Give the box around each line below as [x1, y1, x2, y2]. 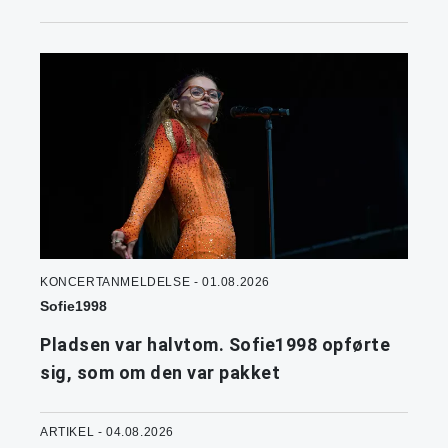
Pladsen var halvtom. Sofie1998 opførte [40, 334, 390, 356]
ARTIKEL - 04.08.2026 [40, 425, 174, 440]
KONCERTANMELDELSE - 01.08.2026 [40, 275, 270, 290]
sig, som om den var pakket [40, 362, 280, 384]
